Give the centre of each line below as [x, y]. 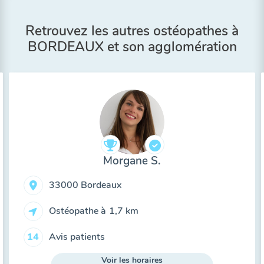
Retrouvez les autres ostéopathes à [132, 31]
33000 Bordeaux [85, 185]
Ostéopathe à [77, 211]
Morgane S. [132, 161]
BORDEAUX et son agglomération [132, 47]
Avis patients [77, 237]
